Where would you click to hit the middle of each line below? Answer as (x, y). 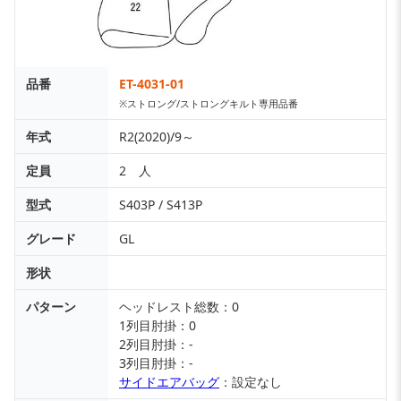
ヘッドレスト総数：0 (179, 307)
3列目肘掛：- (156, 363)
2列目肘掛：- (156, 345)
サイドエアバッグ (169, 382)
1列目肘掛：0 (158, 326)
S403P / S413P (161, 205)
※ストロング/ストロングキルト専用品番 (209, 104)
